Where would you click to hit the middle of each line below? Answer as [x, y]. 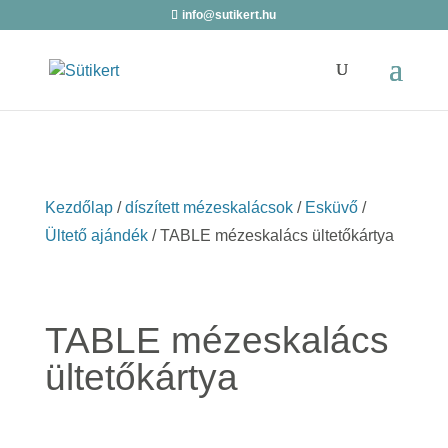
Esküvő [331, 207]
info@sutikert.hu [229, 15]
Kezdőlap [78, 207]
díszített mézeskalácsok [208, 207]
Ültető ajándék [96, 235]
